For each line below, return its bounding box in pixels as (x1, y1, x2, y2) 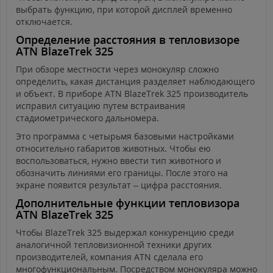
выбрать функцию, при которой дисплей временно (16, 4, 232, 16)
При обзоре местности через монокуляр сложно (16, 63, 219, 76)
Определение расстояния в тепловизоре (16, 32, 239, 48)
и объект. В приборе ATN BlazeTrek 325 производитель (16, 88, 248, 100)
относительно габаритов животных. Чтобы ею (16, 143, 211, 155)
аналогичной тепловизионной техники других (16, 239, 211, 251)
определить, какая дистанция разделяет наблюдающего (16, 76, 255, 88)
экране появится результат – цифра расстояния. (16, 179, 222, 191)
